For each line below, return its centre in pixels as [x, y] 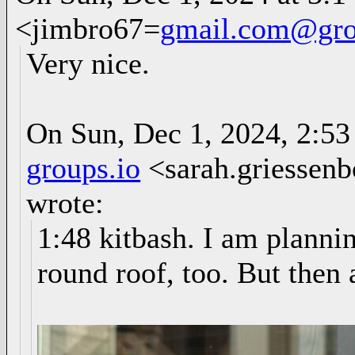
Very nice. [88, 63]
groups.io [84, 168]
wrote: [65, 203]
